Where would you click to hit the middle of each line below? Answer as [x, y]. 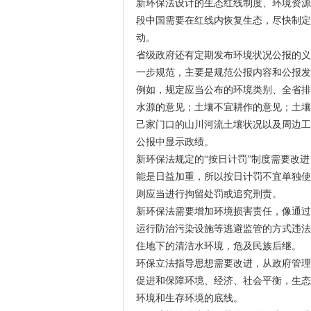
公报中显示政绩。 [175, 142]
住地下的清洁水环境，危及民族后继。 [218, 246]
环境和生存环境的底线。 [189, 298]
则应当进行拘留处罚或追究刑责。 [209, 194]
